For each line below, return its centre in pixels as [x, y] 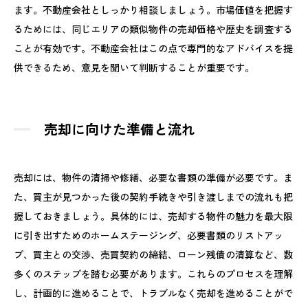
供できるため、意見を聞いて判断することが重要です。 [134, 67]
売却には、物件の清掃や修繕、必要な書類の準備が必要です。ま [153, 177]
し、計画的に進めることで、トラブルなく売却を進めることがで [153, 293]
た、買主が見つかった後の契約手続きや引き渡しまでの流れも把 [153, 196]
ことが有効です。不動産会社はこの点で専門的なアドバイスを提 [153, 48]
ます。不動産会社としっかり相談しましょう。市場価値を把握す [153, 9]
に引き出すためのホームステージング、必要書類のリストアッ [148, 235]
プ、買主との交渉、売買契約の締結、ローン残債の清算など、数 [153, 254]
